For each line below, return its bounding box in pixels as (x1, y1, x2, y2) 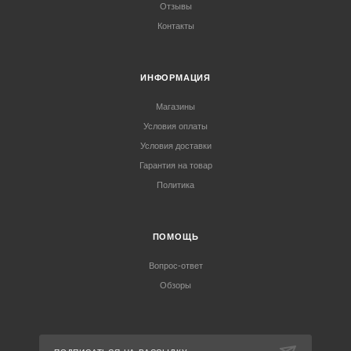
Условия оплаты (143, 121, 208, 131)
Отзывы (159, 2, 192, 11)
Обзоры (160, 280, 191, 290)
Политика (157, 180, 194, 190)
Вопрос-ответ (148, 261, 203, 270)
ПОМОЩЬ (152, 232, 199, 241)
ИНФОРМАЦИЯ (140, 73, 211, 82)
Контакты (157, 21, 194, 31)
